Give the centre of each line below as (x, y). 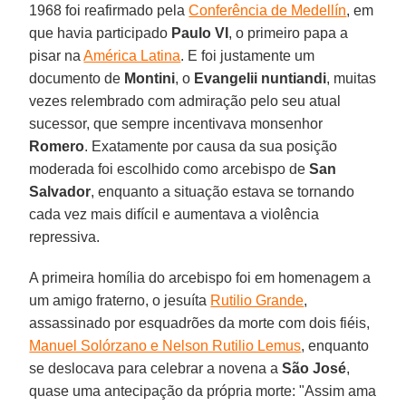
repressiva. (65, 237)
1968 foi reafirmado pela (109, 10)
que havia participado (101, 33)
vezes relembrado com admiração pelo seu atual (185, 101)
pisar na (57, 55)
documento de (77, 78)
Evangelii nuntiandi (261, 78)
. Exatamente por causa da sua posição (211, 146)
